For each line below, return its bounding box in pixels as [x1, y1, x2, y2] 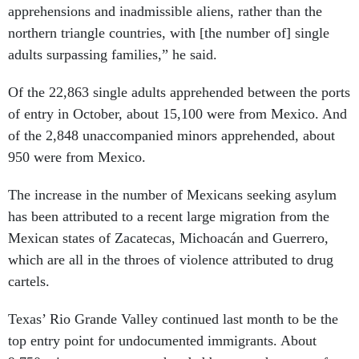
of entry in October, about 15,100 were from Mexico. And [8, 106, 347, 122]
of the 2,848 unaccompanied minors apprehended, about [8, 127, 335, 143]
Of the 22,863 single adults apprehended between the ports [8, 84, 350, 100]
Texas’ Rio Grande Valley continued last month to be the [8, 311, 338, 327]
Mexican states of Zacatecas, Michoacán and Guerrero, [8, 230, 329, 246]
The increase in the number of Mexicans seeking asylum [8, 187, 337, 203]
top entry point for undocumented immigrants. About [8, 333, 317, 349]
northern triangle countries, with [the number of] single [8, 25, 329, 41]
